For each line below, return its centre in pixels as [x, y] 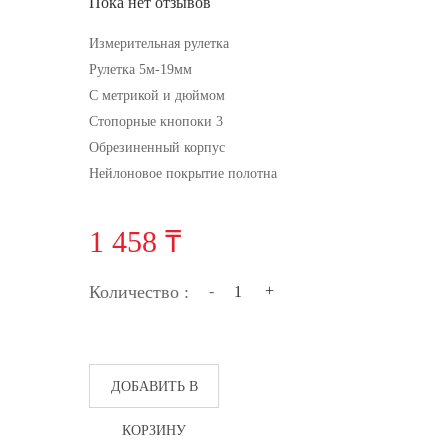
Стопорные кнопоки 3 [156, 122]
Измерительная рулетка [159, 44]
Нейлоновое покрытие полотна [183, 174]
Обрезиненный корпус [157, 148]
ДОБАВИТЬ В [154, 387]
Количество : [139, 292]
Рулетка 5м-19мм [140, 70]
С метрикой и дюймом [157, 96]
